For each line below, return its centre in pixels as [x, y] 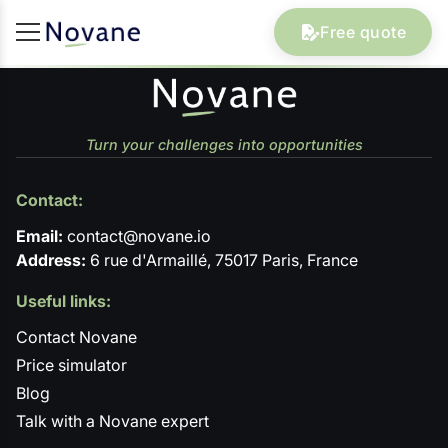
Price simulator [71, 365]
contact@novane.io [137, 235]
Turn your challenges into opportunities [224, 145]
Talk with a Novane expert [112, 421]
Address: [51, 260]
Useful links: [63, 301]
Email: [39, 235]
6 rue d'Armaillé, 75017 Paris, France [222, 260]
